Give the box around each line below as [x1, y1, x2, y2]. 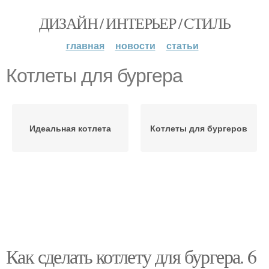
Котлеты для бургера [6, 65, 183, 86]
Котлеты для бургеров [150, 122, 247, 134]
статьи [166, 38, 199, 52]
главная [65, 38, 104, 52]
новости [115, 38, 156, 52]
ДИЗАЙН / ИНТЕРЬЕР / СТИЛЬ [38, 13, 231, 33]
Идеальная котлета [29, 122, 111, 134]
